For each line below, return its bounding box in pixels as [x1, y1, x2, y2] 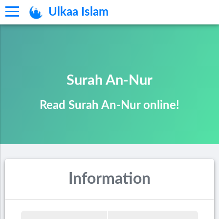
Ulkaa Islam [48, 6, 109, 18]
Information [68, 171, 151, 187]
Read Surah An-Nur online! [40, 100, 179, 112]
